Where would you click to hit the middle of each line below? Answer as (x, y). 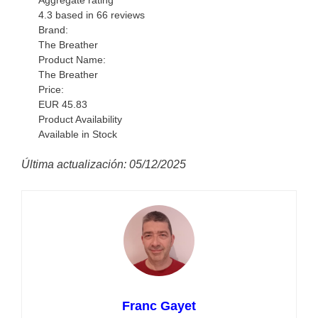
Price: (51, 90)
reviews (127, 15)
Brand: (54, 30)
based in (75, 15)
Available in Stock (78, 135)
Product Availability (81, 120)
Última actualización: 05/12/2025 (104, 165)
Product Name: (72, 60)
